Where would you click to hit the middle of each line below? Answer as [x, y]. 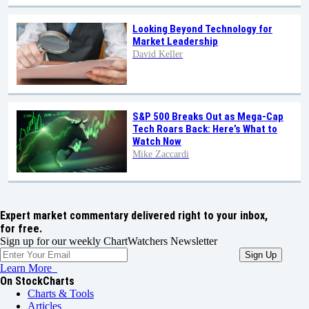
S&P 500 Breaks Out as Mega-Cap [208, 117]
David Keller [158, 54]
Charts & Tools [61, 294]
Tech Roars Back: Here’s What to [205, 129]
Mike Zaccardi [161, 154]
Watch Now [157, 142]
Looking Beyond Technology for [202, 29]
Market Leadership [175, 42]
